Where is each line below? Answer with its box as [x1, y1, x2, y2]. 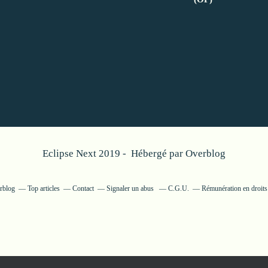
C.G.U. [168, 184, 189, 193]
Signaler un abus [106, 184, 156, 193]
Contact [72, 184, 94, 193]
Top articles [28, 184, 60, 193]
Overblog [185, 147, 226, 159]
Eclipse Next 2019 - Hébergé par [42, 147, 185, 159]
